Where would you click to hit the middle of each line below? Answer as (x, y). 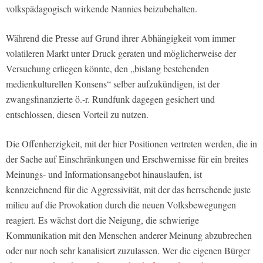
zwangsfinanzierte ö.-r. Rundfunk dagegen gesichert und (110, 99)
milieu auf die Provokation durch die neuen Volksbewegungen (121, 204)
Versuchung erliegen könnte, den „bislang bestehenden (107, 68)
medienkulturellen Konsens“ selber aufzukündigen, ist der (113, 83)
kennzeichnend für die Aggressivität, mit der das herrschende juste (128, 189)
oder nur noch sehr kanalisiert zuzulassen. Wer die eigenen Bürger (128, 250)
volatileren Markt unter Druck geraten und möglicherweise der (121, 53)
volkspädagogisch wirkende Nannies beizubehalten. (102, 8)
